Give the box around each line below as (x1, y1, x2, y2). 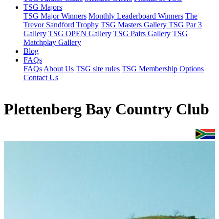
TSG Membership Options (122, 65, 204, 73)
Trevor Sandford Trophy (23, 21, 99, 29)
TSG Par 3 (169, 21, 202, 29)
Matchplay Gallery (23, 38, 81, 46)
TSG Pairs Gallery (113, 29, 171, 38)
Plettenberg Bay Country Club (4, 100, 209, 118)
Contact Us (23, 73, 58, 82)
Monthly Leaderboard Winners (88, 12, 183, 20)
